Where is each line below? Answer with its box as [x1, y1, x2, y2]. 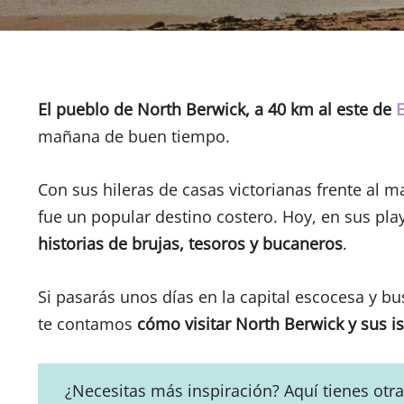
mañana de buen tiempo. [38, 125, 230, 148]
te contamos [38, 312, 137, 335]
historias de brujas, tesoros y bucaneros [38, 233, 343, 255]
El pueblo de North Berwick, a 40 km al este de [38, 98, 396, 121]
